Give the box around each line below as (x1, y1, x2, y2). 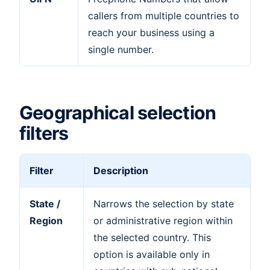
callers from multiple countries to (88, 9, 239, 22)
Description (93, 164, 148, 177)
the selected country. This (93, 231, 211, 243)
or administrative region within (93, 214, 233, 227)
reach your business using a (88, 26, 215, 39)
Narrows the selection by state (93, 197, 234, 210)
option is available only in (93, 248, 210, 260)
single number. (88, 43, 154, 55)
